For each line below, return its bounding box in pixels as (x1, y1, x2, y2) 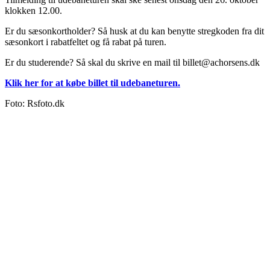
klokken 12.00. (5, 5, 62, 16)
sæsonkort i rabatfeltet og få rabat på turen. (5, 37, 166, 48)
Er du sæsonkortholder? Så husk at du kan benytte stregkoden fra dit (5, 26, 264, 37)
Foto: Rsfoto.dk (5, 98, 64, 109)
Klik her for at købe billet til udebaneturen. (5, 78, 180, 89)
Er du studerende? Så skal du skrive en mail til (5, 57, 183, 68)
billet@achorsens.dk (183, 57, 260, 68)
